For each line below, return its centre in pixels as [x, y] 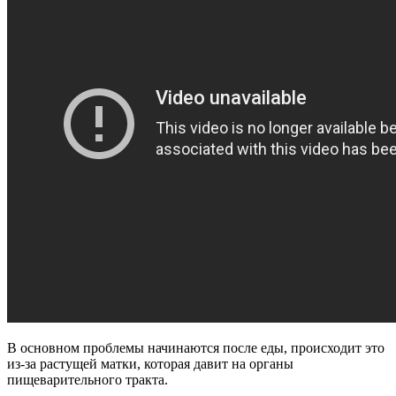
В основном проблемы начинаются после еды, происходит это [196, 348]
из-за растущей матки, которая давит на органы [150, 364]
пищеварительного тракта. [88, 380]
